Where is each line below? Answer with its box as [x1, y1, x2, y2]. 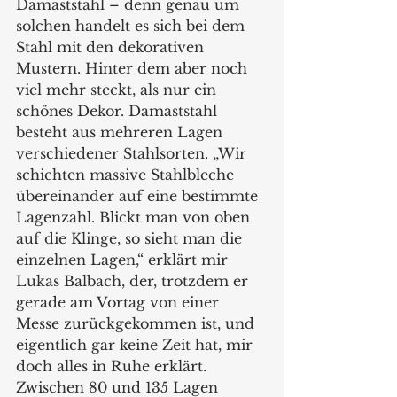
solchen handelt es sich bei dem [16, 17, 249, 35]
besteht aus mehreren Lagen [16, 123, 227, 142]
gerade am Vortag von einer [16, 293, 223, 312]
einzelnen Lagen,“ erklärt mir [16, 251, 232, 269]
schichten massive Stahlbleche [16, 166, 238, 184]
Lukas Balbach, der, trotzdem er [16, 272, 253, 291]
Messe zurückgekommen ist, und [16, 315, 259, 333]
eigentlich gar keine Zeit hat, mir [16, 336, 257, 354]
